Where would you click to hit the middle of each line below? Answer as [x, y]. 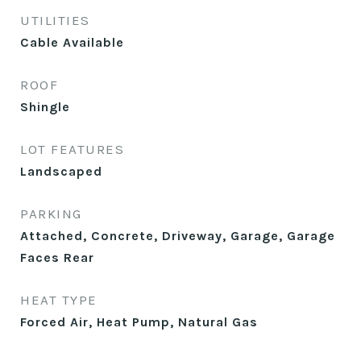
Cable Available [72, 42]
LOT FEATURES [72, 149]
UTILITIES [55, 20]
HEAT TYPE [59, 300]
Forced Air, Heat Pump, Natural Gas [139, 322]
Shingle [45, 107]
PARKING [51, 214]
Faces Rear [57, 257]
